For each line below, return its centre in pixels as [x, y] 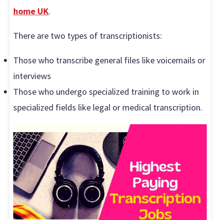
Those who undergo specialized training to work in [106, 92]
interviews [32, 76]
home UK [31, 11]
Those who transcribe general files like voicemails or [110, 60]
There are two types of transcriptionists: [88, 36]
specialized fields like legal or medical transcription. [108, 108]
